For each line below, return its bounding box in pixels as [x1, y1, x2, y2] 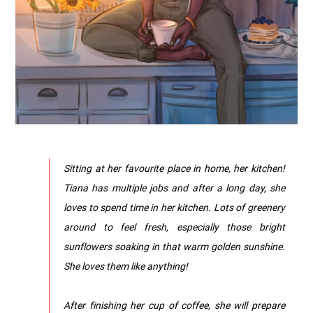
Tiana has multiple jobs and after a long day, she [64, 181, 285, 195]
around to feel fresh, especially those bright [64, 220, 285, 234]
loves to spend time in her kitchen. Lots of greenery [64, 201, 285, 214]
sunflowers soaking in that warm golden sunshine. [64, 240, 285, 254]
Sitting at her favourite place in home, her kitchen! [64, 161, 285, 175]
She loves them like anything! [64, 259, 188, 273]
